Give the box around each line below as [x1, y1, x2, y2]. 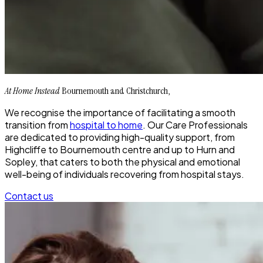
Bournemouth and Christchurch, [60, 84, 170, 97]
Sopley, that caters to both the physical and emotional [5, 155, 240, 168]
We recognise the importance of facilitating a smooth [5, 106, 235, 119]
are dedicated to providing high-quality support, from [5, 130, 235, 143]
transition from [5, 118, 70, 131]
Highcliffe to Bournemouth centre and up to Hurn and [5, 143, 235, 156]
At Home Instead [5, 84, 60, 97]
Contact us [5, 189, 53, 202]
